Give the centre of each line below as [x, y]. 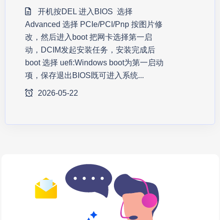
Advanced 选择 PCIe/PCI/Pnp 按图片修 [94, 24]
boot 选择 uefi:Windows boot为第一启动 [94, 63]
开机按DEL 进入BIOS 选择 [84, 12]
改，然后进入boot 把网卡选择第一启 [89, 37]
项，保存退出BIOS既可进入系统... [84, 75]
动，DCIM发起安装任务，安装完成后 [90, 50]
